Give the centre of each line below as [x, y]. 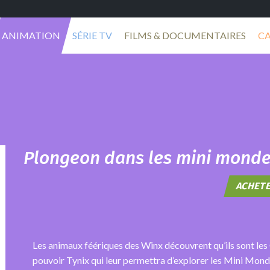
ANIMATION [31, 35]
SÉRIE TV [92, 35]
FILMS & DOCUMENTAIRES [185, 35]
